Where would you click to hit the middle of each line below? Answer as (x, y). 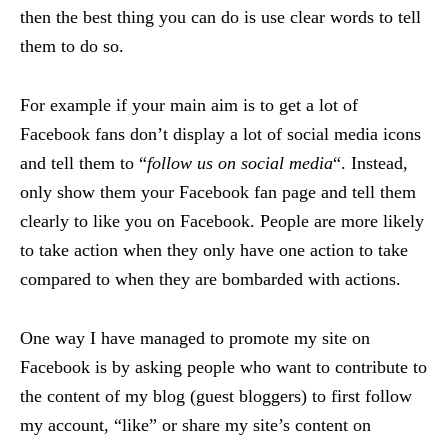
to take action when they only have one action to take (214, 249)
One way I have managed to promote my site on (195, 337)
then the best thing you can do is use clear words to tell (220, 16)
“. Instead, (370, 162)
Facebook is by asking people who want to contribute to (223, 366)
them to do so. (72, 45)
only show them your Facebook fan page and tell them (218, 191)
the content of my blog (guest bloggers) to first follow (216, 395)
